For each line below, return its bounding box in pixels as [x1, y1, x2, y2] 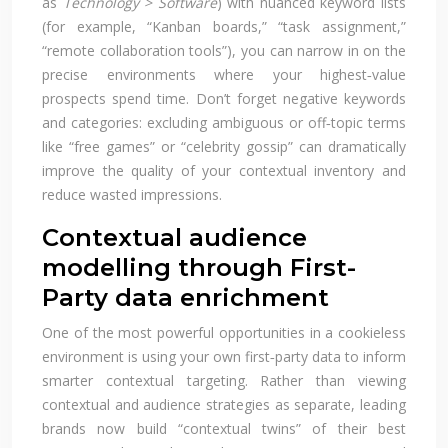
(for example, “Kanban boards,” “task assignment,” [42, 16, 406, 36]
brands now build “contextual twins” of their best [42, 418, 406, 438]
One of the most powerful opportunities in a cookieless [42, 322, 406, 342]
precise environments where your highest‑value [42, 64, 406, 84]
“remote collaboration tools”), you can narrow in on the [42, 40, 406, 60]
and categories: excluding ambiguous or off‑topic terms [42, 112, 406, 132]
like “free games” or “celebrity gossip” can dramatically [42, 136, 406, 156]
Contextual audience [42, 222, 307, 252]
